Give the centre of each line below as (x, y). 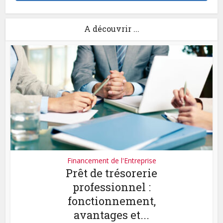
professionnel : (111, 187)
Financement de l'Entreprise (111, 160)
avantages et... (111, 215)
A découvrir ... (111, 29)
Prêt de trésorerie (111, 173)
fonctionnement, (111, 201)
